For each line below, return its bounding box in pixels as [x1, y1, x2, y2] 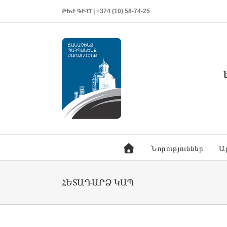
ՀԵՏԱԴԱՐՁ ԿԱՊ [62, 177, 134, 187]
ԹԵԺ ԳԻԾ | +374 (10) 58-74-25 [62, 8, 150, 15]
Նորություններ [150, 144, 204, 153]
